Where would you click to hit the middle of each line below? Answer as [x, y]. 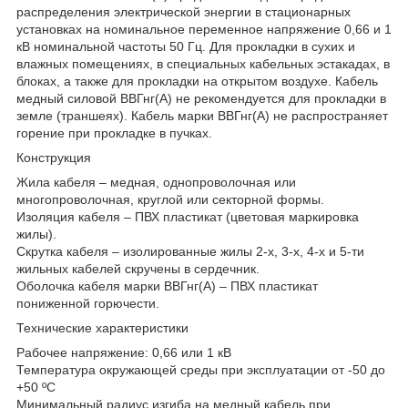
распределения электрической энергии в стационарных [184, 12]
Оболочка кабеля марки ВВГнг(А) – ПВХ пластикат [167, 286]
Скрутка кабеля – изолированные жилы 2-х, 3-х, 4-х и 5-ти [190, 252]
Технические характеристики [102, 328]
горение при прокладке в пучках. [114, 133]
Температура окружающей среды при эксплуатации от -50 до [201, 370]
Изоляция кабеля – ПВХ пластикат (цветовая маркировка [188, 217]
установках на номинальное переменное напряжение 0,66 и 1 [204, 30]
